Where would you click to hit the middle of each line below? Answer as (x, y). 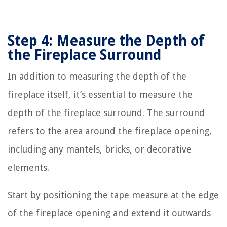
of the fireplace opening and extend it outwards (109, 213)
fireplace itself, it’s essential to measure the (100, 94)
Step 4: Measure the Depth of (106, 41)
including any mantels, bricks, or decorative (100, 149)
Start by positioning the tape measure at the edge (113, 195)
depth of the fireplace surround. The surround (106, 112)
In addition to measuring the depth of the (97, 76)
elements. (28, 167)
